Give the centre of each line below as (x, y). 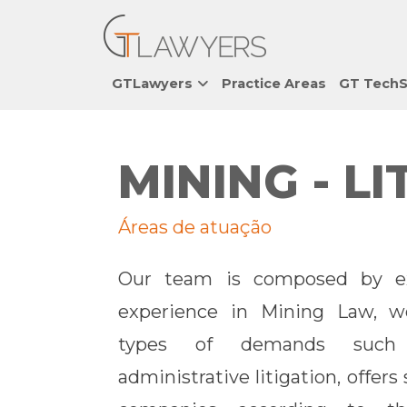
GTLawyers (152, 84)
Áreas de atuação (195, 227)
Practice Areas (274, 84)
